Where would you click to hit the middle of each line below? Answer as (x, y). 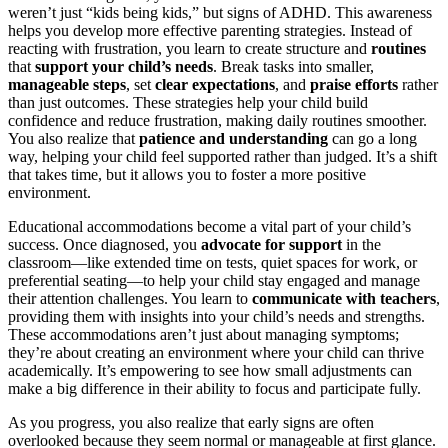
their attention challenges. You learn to (130, 298)
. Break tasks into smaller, (293, 66)
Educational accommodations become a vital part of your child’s (209, 226)
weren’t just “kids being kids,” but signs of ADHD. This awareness (220, 12)
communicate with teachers (344, 298)
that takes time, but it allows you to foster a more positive (187, 174)
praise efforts (354, 84)
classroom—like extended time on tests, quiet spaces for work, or (212, 262)
